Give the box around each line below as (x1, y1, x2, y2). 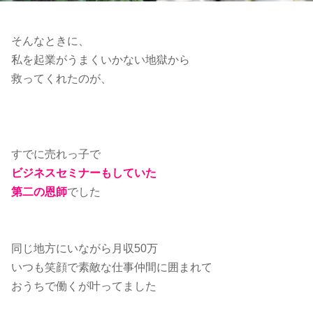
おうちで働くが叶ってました (11, 279, 156, 292)
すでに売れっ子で (11, 147, 101, 160)
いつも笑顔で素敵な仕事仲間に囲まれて (11, 261, 212, 273)
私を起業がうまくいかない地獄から (11, 53, 190, 66)
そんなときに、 (11, 34, 89, 47)
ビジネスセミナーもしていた (11, 166, 156, 179)
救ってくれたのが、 (11, 72, 112, 85)
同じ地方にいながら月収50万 (11, 242, 158, 254)
